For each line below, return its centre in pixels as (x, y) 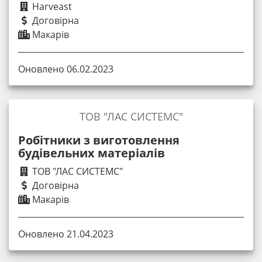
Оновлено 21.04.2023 (66, 234)
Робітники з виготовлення (99, 140)
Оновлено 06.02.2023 (66, 69)
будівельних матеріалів (92, 153)
